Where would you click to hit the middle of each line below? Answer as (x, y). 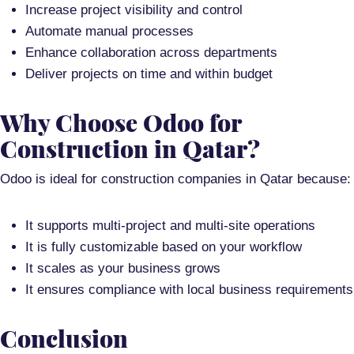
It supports (59, 226)
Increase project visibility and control (134, 10)
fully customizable (105, 247)
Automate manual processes (109, 32)
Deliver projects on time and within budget (149, 74)
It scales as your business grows (123, 269)
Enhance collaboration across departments (151, 53)
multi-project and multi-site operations (204, 226)
